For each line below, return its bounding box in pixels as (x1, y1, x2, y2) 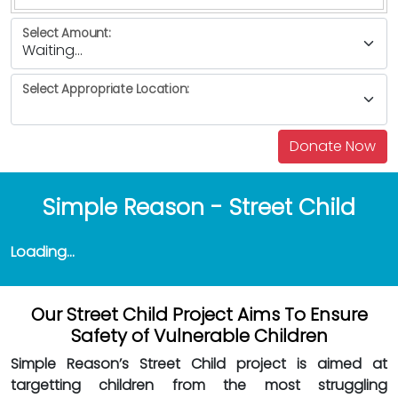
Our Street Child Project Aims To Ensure (30, 302, 368, 327)
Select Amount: (22, 24, 111, 43)
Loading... (11, 242, 75, 262)
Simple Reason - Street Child (43, 192, 355, 223)
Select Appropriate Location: (22, 80, 189, 99)
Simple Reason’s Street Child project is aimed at (11, 354, 387, 374)
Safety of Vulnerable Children (70, 323, 328, 348)
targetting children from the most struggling (11, 375, 387, 395)
